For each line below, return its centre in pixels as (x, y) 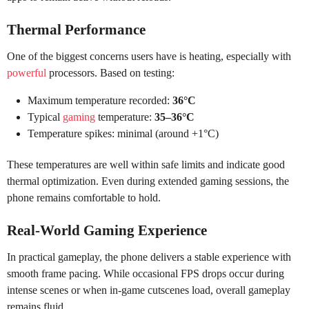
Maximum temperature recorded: (100, 101)
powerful (27, 73)
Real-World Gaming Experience (107, 231)
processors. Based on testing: (110, 73)
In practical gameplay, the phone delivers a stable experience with (149, 257)
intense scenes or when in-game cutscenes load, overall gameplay (149, 290)
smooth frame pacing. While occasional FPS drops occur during (146, 274)
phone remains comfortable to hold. (84, 197)
